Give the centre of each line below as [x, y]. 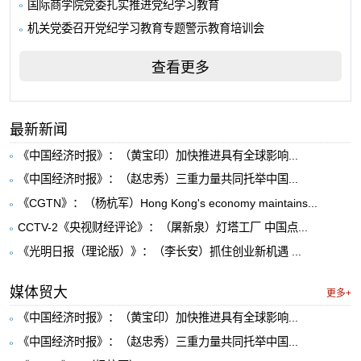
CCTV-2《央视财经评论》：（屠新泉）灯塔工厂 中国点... [162, 228]
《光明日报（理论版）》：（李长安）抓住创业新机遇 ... [159, 252]
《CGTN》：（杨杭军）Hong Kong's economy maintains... [167, 203]
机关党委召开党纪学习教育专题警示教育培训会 [146, 29]
